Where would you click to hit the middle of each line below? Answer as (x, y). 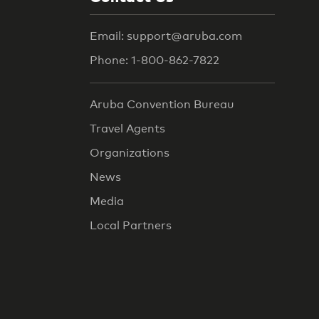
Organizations (130, 153)
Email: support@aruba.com (166, 36)
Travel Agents (127, 129)
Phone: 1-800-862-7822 (155, 60)
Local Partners (131, 226)
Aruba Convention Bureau (162, 105)
